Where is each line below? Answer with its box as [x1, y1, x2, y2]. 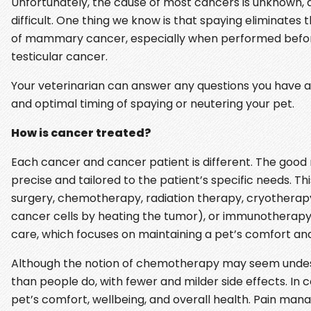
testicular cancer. [11, 48, 108, 65]
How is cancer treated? [11, 124, 151, 141]
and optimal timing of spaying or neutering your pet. [11, 95, 294, 112]
